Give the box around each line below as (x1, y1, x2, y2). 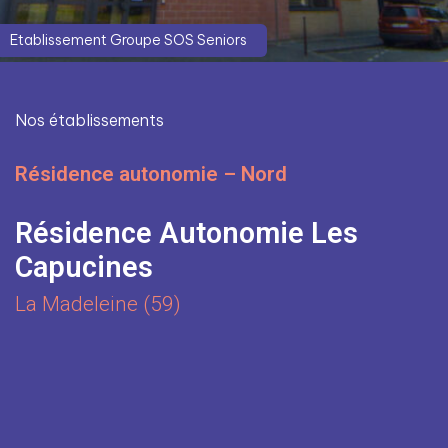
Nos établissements (15, 110, 164, 130)
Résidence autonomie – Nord (15, 162, 287, 186)
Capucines (15, 250, 153, 284)
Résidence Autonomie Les (15, 216, 358, 250)
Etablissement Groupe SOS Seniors (10, 31, 247, 49)
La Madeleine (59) (15, 292, 181, 316)
